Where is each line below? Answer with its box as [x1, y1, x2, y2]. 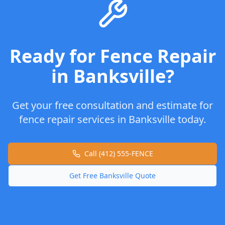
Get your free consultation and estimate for [12, 98, 213, 112]
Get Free [69, 171, 99, 180]
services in [75, 113, 129, 126]
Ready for [9, 44, 100, 68]
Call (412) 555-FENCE [84, 149, 153, 158]
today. [175, 113, 206, 126]
